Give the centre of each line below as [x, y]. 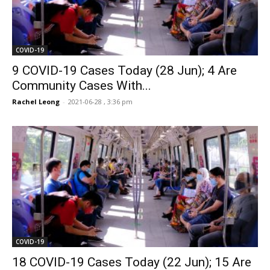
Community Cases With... [82, 85]
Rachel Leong [36, 101]
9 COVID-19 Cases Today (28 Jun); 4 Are [124, 70]
